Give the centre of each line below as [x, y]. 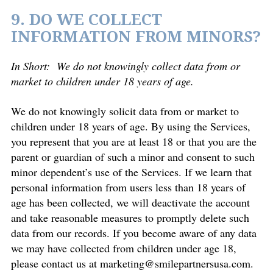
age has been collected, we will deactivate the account [130, 202]
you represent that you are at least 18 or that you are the [134, 141]
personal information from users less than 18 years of [128, 187]
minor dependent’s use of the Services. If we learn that [131, 172]
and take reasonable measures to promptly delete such [130, 218]
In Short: [32, 66]
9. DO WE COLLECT [87, 19]
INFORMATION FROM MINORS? [136, 37]
